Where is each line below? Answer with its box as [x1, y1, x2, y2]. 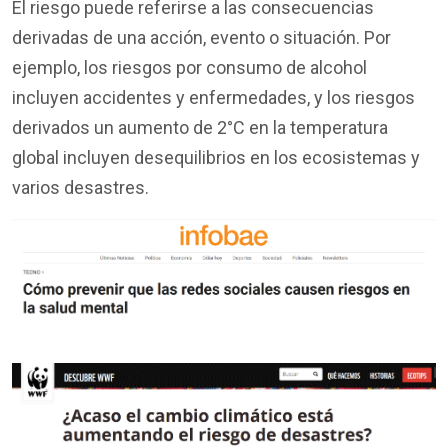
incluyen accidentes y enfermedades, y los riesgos [12, 87, 415, 109]
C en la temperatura [233, 117, 388, 139]
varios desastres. [12, 177, 149, 199]
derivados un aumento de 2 [12, 117, 227, 139]
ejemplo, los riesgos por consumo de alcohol [12, 57, 367, 79]
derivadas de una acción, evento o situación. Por [12, 27, 391, 49]
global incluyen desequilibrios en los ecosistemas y [12, 147, 420, 169]
